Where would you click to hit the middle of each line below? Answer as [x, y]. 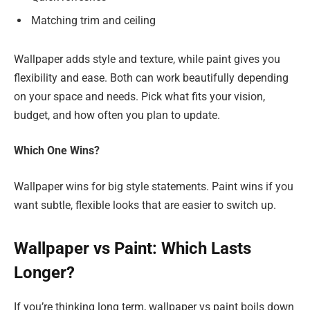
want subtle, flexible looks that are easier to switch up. [145, 205]
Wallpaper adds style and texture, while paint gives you [147, 59]
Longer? [44, 272]
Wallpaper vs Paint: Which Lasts [133, 248]
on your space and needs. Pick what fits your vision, [139, 96]
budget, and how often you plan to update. [117, 115]
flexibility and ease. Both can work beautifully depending [151, 77]
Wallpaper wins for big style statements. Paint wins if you [154, 186]
